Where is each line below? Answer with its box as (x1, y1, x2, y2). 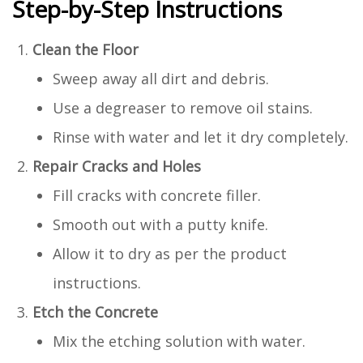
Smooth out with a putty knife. (53, 214, 268, 234)
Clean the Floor (32, 39, 139, 59)
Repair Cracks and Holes (32, 156, 201, 176)
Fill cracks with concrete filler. (53, 185, 261, 205)
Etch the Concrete (32, 301, 158, 322)
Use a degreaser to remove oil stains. (53, 97, 313, 117)
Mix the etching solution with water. (53, 331, 305, 351)
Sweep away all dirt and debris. (53, 68, 269, 88)
